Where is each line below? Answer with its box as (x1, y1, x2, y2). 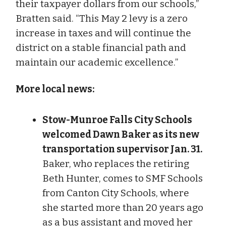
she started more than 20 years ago (42, 201, 203, 213)
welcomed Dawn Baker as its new (42, 128, 199, 140)
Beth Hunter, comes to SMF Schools (42, 172, 203, 184)
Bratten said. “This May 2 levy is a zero (16, 12, 188, 24)
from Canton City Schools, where (42, 187, 189, 199)
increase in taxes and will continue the (16, 27, 191, 39)
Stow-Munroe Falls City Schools (42, 114, 192, 126)
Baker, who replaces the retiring (42, 157, 189, 169)
